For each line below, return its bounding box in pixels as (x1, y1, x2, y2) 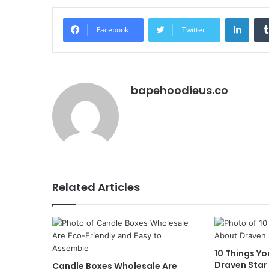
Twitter (182, 24, 205, 35)
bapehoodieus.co (131, 82, 228, 98)
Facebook (97, 24, 128, 35)
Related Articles (52, 179, 140, 195)
